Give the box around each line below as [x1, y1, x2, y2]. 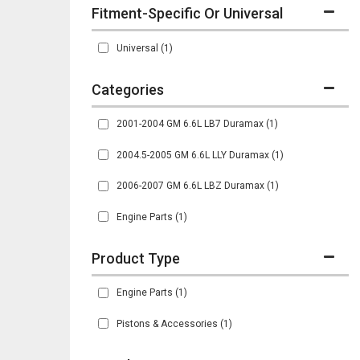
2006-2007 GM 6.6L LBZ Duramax [117, 180, 264, 191]
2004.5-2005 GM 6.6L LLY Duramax [117, 149, 269, 161]
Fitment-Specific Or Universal [92, 5, 283, 22]
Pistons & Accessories [117, 317, 218, 329]
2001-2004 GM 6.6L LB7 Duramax [117, 118, 264, 129]
